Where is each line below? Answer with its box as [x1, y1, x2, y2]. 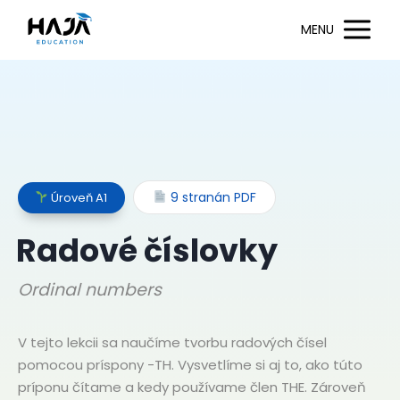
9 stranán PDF [166, 188, 256, 207]
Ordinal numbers [18, 277, 162, 302]
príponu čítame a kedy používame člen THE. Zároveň [18, 377, 366, 396]
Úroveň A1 [48, 188, 108, 206]
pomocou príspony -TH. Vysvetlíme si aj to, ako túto [18, 354, 362, 374]
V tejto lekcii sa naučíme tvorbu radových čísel [18, 332, 327, 352]
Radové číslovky [16, 228, 279, 272]
